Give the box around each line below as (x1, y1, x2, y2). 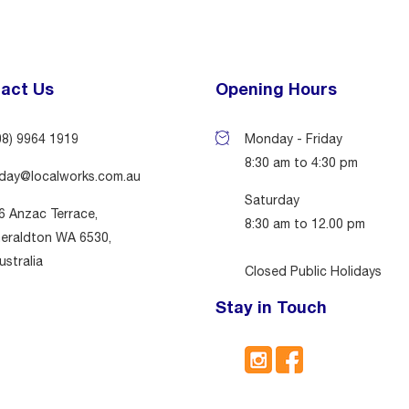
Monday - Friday (244, 131, 342, 146)
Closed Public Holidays (244, 263, 382, 278)
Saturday (244, 192, 299, 207)
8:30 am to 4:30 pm (244, 154, 358, 170)
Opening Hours (215, 78, 337, 99)
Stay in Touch (215, 296, 327, 317)
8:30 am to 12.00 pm (244, 215, 365, 231)
